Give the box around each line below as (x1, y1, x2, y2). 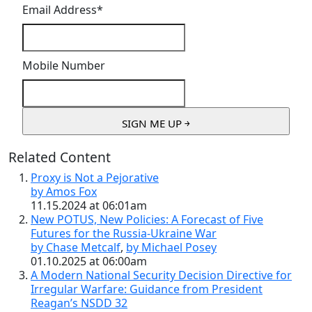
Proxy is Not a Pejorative (31, 169, 159, 185)
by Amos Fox (31, 183, 97, 199)
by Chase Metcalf (31, 239, 120, 255)
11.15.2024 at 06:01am (31, 197, 147, 213)
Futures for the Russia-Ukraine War (31, 225, 217, 241)
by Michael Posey (126, 239, 217, 255)
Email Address (22, 1, 97, 17)
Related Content (8, 147, 111, 166)
